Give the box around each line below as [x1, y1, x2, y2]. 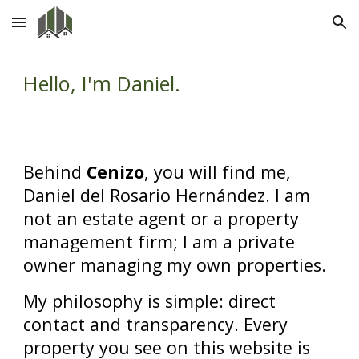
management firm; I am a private [23, 230, 296, 253]
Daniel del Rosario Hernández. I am [23, 184, 311, 207]
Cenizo [87, 160, 145, 184]
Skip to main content [13, 22, 127, 37]
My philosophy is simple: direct [23, 289, 276, 313]
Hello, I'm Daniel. [23, 70, 181, 97]
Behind [23, 160, 87, 184]
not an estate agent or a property [23, 207, 300, 230]
